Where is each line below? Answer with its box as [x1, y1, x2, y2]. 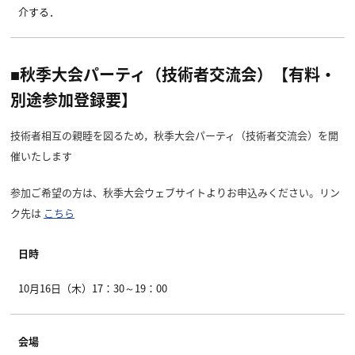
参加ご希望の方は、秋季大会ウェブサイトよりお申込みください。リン [10, 184, 340, 200]
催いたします [10, 147, 72, 163]
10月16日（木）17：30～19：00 [18, 280, 167, 296]
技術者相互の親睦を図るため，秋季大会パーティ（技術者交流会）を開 [10, 127, 338, 143]
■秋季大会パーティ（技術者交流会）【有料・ [10, 62, 336, 86]
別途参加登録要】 [10, 87, 137, 111]
